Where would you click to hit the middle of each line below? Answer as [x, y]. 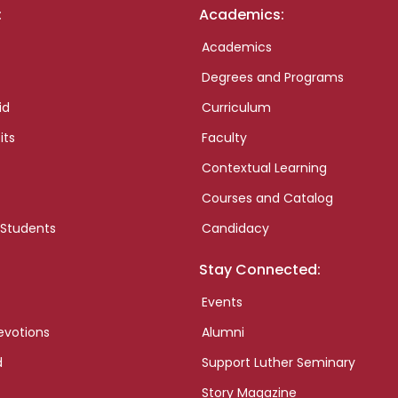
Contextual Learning [264, 168]
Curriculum [236, 108]
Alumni [223, 333]
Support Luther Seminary [278, 363]
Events [222, 302]
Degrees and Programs [272, 78]
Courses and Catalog [267, 199]
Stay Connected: [259, 270]
